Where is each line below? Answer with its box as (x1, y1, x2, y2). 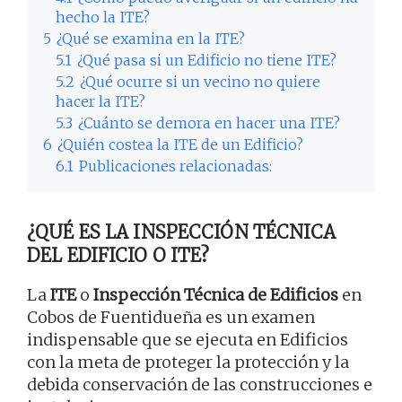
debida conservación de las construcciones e (27, 374, 372, 396)
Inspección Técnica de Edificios (93, 284, 338, 306)
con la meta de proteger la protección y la (27, 352, 349, 373)
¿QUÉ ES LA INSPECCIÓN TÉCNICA (27, 221, 336, 244)
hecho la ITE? (56, 8, 150, 27)
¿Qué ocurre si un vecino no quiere (80, 73, 320, 92)
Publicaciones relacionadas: (79, 157, 272, 176)
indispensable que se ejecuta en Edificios (27, 329, 348, 351)
